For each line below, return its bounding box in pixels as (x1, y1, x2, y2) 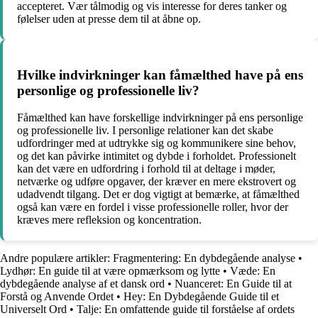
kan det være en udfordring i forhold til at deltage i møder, (17, 163, 275, 175)
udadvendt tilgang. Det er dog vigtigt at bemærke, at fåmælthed (17, 188, 300, 201)
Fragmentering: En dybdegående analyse (113, 252, 295, 265)
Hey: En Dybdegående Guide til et (124, 290, 279, 303)
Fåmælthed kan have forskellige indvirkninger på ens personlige (17, 111, 303, 124)
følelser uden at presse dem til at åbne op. (17, 12, 201, 25)
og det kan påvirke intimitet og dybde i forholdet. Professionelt (17, 150, 296, 163)
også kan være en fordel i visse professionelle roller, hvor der (17, 201, 288, 214)
